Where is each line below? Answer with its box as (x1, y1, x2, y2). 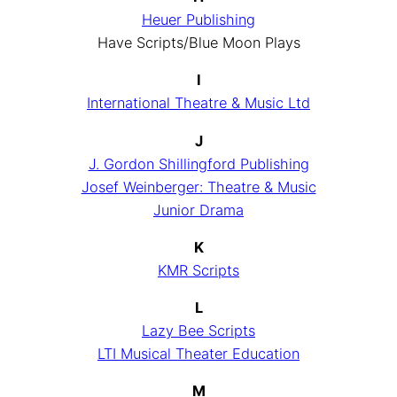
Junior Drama (153, 200, 244, 219)
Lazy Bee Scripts (142, 322, 255, 340)
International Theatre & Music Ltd (87, 94, 310, 113)
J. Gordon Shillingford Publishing (88, 154, 309, 173)
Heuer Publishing (142, 10, 255, 28)
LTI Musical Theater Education (97, 345, 300, 363)
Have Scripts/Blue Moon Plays (97, 33, 300, 51)
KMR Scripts (158, 261, 239, 279)
